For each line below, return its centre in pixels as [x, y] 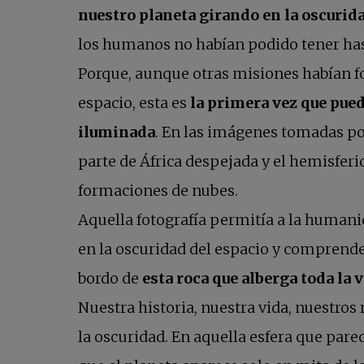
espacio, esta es [134, 103]
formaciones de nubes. [158, 191]
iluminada [117, 132]
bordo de [110, 279]
